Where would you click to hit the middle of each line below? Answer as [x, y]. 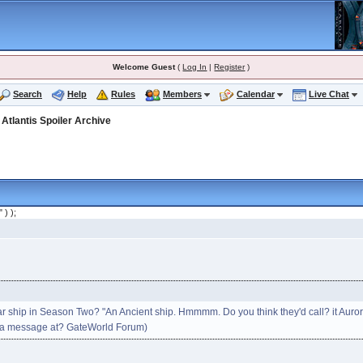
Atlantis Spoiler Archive [57, 120]
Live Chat [329, 94]
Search [27, 94]
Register [230, 67]
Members [182, 94]
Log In [195, 67]
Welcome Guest [144, 67]
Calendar [255, 94]
